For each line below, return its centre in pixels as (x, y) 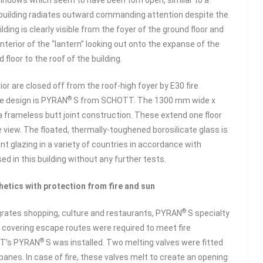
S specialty (208, 213)
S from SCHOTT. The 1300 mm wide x (144, 100)
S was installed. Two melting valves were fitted (134, 242)
